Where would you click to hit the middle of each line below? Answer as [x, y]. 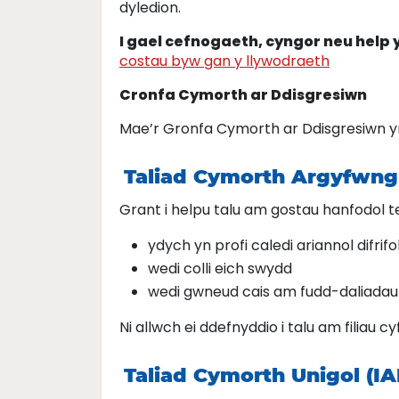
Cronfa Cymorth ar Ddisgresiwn [243, 95]
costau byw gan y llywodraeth [224, 61]
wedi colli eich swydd [220, 269]
